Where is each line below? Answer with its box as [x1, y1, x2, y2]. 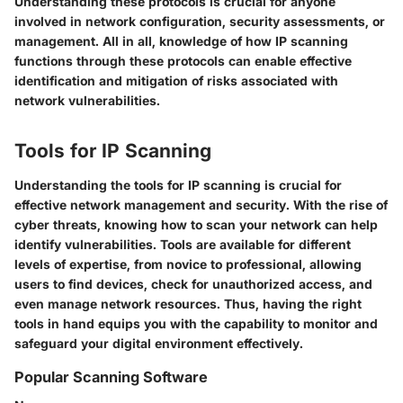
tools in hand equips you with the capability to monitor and [14, 315, 378, 331]
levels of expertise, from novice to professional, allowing [14, 255, 362, 272]
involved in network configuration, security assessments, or [14, 13, 385, 30]
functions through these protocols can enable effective [14, 53, 352, 69]
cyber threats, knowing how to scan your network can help [14, 216, 378, 232]
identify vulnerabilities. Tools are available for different [14, 236, 351, 252]
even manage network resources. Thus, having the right [14, 295, 362, 311]
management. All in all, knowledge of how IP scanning [14, 33, 348, 49]
